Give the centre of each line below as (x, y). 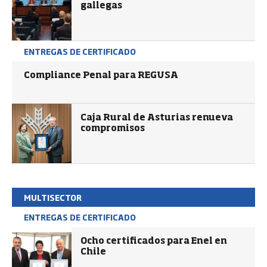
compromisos (113, 128)
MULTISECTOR (53, 197)
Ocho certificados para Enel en (154, 241)
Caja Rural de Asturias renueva (157, 118)
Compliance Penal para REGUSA (101, 75)
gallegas (101, 6)
